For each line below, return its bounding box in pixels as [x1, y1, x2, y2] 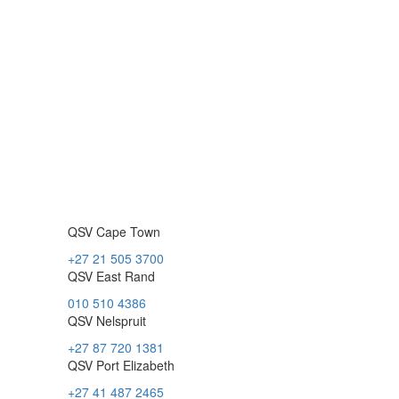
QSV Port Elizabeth [68, 356, 175, 374]
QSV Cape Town [68, 223, 160, 240]
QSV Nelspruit [68, 312, 146, 330]
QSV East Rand [68, 267, 155, 285]
